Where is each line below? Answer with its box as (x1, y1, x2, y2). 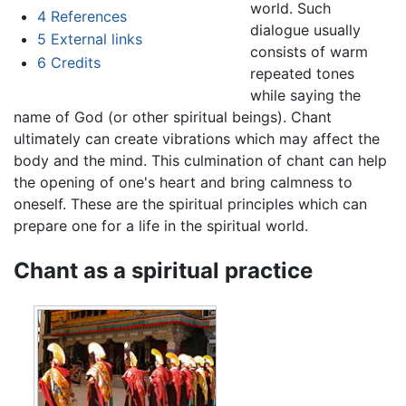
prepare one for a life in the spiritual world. (14, 216, 308, 235)
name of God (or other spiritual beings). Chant (14, 107, 332, 126)
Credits (50, 53, 101, 72)
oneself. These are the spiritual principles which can (14, 194, 367, 213)
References (50, 6, 127, 25)
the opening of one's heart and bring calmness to (14, 172, 353, 191)
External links (50, 30, 142, 49)
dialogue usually (249, 20, 361, 39)
